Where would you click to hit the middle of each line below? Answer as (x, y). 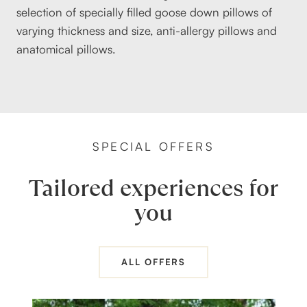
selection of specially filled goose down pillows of (144, 12)
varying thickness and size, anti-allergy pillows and (147, 31)
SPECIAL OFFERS (153, 147)
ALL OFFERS (153, 262)
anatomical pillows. (66, 49)
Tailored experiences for (153, 189)
